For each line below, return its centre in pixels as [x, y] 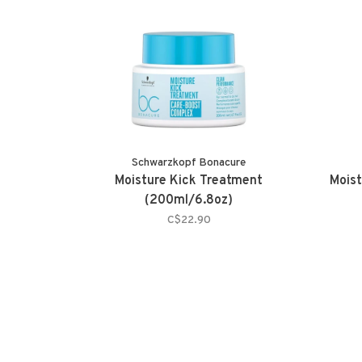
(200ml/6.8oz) [189, 201]
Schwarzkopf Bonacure [189, 163]
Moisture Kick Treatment [189, 181]
